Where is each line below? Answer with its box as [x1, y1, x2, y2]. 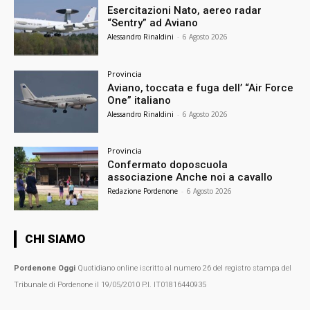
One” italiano [107, 93, 172, 107]
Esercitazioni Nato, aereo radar [107, 3, 262, 17]
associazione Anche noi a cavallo [107, 171, 273, 184]
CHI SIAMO [25, 232, 85, 246]
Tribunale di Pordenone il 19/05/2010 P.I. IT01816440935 [14, 280, 206, 290]
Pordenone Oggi [14, 264, 75, 273]
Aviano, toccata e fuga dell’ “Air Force [107, 81, 294, 94]
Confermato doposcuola [107, 158, 228, 172]
